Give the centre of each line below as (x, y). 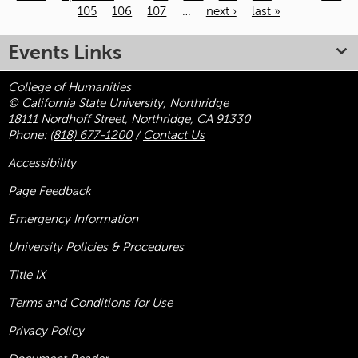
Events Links (65, 53)
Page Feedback (50, 191)
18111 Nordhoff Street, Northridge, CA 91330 (129, 119)
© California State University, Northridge (118, 103)
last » (266, 12)
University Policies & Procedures (96, 247)
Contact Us (174, 135)
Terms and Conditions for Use (90, 303)
